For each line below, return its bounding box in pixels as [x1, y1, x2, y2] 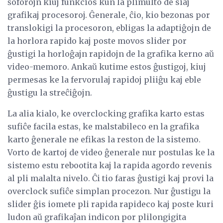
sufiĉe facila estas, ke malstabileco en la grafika [7, 121, 199, 132]
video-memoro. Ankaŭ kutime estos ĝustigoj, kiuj [7, 62, 206, 72]
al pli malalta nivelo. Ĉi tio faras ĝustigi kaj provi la [7, 173, 214, 184]
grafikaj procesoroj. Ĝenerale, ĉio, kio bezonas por [7, 10, 210, 20]
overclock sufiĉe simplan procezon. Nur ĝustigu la [7, 186, 211, 197]
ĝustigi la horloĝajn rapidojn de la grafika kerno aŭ [7, 49, 214, 59]
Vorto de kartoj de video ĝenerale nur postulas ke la [7, 147, 215, 158]
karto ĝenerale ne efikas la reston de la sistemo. [7, 134, 201, 145]
